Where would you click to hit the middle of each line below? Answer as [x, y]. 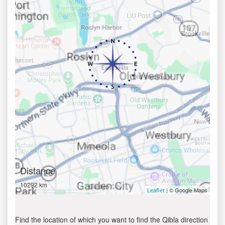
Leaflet [156, 190]
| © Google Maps [186, 190]
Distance [38, 170]
